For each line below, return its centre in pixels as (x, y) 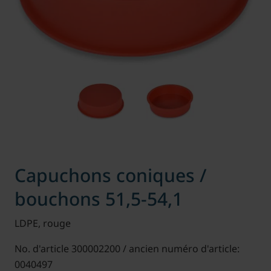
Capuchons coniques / (110, 175)
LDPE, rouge (42, 223)
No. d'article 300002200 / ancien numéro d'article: (127, 248)
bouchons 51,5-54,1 (98, 199)
